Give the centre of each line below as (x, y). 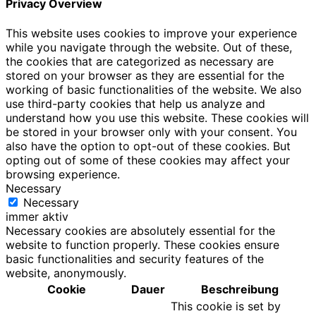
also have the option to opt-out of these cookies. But (148, 146)
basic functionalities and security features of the (135, 259)
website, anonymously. (66, 273)
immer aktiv (37, 217)
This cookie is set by (226, 306)
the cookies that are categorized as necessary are (140, 61)
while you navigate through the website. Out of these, (149, 47)
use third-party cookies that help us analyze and (135, 104)
